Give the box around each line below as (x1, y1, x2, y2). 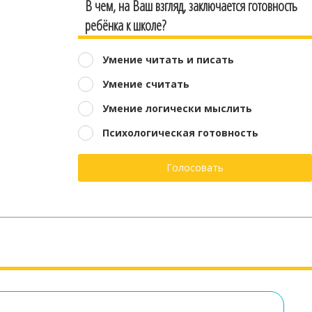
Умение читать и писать (102, 52, 234, 66)
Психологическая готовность (102, 125, 258, 139)
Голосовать (166, 160, 224, 174)
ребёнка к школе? (85, 15, 166, 35)
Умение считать (102, 77, 189, 91)
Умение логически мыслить (102, 101, 252, 115)
